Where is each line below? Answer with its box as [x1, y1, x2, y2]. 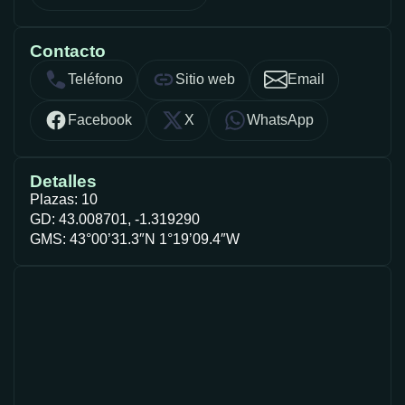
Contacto [30, 41, 106, 61]
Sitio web [175, 71, 235, 88]
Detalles [30, 171, 97, 191]
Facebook [68, 112, 132, 128]
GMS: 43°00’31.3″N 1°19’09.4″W [30, 231, 240, 247]
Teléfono [68, 71, 123, 88]
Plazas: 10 [30, 191, 98, 207]
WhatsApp [247, 112, 314, 128]
